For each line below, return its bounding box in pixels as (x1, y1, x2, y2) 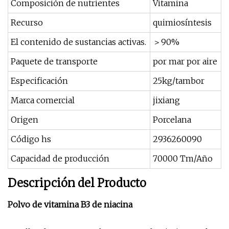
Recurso (11, 17, 43, 28)
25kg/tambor (153, 76, 204, 86)
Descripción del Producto (8, 176, 146, 190)
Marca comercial (11, 95, 75, 105)
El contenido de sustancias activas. (11, 37, 146, 47)
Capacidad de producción (11, 153, 109, 164)
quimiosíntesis (153, 17, 212, 28)
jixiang (153, 95, 180, 105)
